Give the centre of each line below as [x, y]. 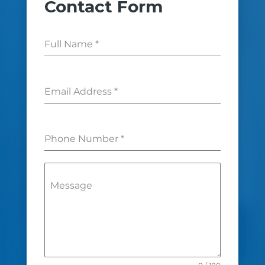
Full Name [70, 44]
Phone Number [82, 138]
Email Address [79, 91]
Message [71, 185]
